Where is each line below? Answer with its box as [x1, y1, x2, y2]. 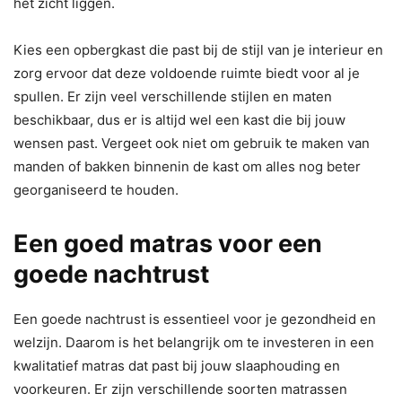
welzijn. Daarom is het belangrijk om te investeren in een [13, 334, 374, 352]
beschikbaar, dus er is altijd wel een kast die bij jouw [13, 111, 345, 129]
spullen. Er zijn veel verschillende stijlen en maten [13, 88, 332, 106]
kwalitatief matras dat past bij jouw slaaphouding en [13, 357, 340, 375]
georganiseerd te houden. [13, 181, 179, 199]
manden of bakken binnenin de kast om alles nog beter [13, 158, 361, 176]
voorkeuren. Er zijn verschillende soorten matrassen [13, 380, 347, 398]
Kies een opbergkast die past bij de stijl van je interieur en [13, 41, 383, 59]
